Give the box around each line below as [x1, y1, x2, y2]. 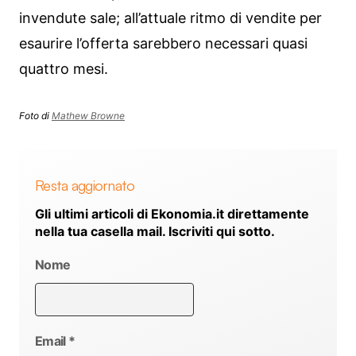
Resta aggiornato [35, 176, 135, 194]
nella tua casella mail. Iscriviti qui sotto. [35, 223, 275, 240]
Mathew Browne [52, 110, 125, 122]
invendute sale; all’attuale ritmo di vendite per [19, 10, 322, 26]
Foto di [19, 110, 52, 122]
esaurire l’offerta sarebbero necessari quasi [19, 35, 308, 52]
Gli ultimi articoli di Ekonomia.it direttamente [35, 206, 309, 222]
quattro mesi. [19, 60, 108, 77]
